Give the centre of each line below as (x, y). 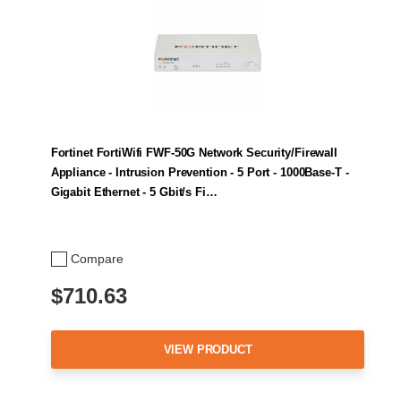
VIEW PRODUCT (208, 349)
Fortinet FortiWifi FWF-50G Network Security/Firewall (194, 153)
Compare (97, 259)
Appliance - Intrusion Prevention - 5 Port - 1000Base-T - (200, 173)
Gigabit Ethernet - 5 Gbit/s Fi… (134, 192)
